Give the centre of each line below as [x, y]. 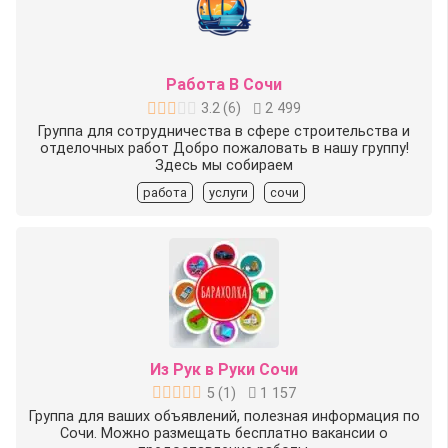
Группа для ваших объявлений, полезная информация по [224, 416]
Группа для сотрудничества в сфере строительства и [224, 132]
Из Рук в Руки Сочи [224, 369]
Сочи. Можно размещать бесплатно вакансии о [224, 433]
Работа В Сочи [224, 85]
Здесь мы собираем [224, 166]
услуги [228, 193]
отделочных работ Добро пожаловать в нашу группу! [224, 149]
